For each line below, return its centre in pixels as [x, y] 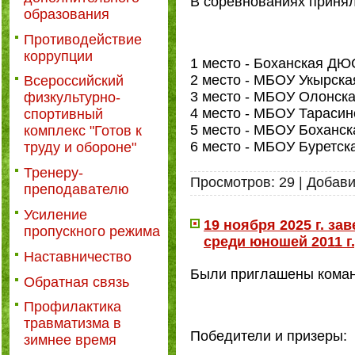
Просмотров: [233, 182]
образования [67, 14]
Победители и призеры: [269, 336]
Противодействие [83, 39]
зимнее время [70, 340]
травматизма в [73, 324]
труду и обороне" [80, 148]
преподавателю [76, 190]
